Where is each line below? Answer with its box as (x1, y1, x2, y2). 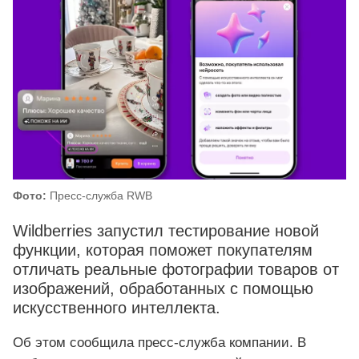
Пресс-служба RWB (46, 189, 152, 203)
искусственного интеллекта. (13, 299, 220, 317)
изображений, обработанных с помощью (13, 280, 313, 298)
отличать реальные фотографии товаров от (13, 260, 339, 279)
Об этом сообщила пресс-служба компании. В (13, 334, 306, 350)
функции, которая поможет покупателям (13, 241, 313, 260)
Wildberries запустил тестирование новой (13, 222, 319, 240)
